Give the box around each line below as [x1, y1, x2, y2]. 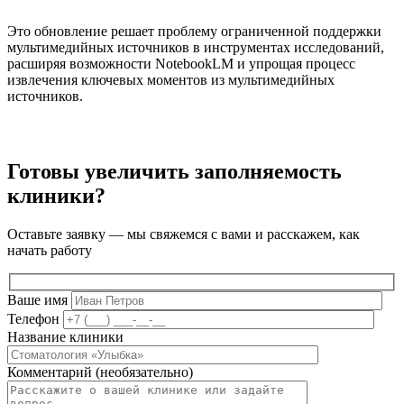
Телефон [7, 310, 60, 326]
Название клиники [7, 328, 124, 344]
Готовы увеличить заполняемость [7, 160, 342, 184]
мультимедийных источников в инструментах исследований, [7, 39, 384, 55]
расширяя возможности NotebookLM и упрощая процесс [7, 55, 355, 71]
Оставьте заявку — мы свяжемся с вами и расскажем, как [7, 226, 360, 243]
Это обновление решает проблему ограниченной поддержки [7, 23, 381, 39]
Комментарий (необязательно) [7, 363, 193, 380]
